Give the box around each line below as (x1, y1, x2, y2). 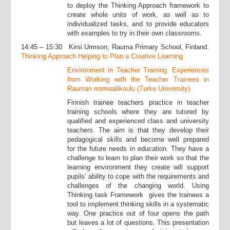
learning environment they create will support (67, 163, 209, 171)
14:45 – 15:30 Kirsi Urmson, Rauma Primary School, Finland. (21, 43, 209, 51)
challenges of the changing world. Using (67, 182, 209, 189)
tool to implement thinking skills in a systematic (67, 200, 209, 208)
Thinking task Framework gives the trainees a (67, 191, 209, 199)
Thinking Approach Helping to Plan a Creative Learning (21, 52, 183, 60)
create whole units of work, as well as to (67, 11, 209, 18)
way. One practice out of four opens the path (67, 209, 209, 217)
